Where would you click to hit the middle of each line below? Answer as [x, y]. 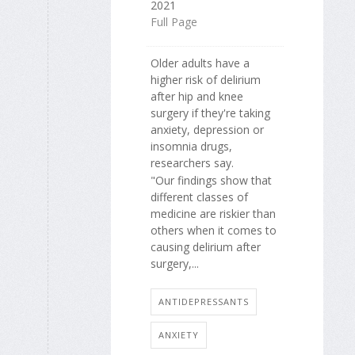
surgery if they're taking [210, 113]
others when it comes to [214, 230]
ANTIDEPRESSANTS [204, 302]
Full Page [174, 21]
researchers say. [192, 162]
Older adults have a [200, 63]
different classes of [199, 197]
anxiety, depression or [207, 129]
